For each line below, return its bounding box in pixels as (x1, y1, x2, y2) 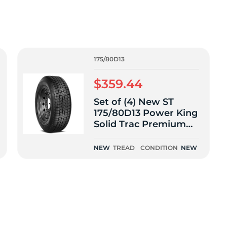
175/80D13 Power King (94, 107, 198, 119)
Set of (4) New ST (94, 96, 174, 107)
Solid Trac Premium (94, 119, 186, 130)
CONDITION (140, 144, 178, 152)
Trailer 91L (94, 130, 141, 141)
